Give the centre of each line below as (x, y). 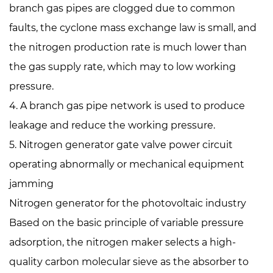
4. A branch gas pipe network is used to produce (127, 106)
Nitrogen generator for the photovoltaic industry (128, 203)
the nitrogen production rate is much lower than (128, 47)
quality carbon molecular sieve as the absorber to (129, 262)
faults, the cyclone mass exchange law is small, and (133, 28)
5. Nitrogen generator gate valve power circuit (121, 145)
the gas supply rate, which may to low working (122, 67)
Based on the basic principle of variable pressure (126, 223)
